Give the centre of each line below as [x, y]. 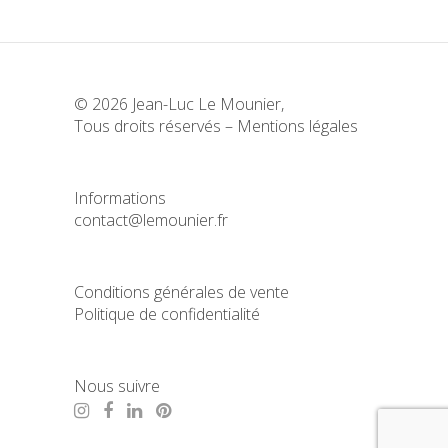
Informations [120, 197]
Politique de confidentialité [167, 313]
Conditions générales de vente [181, 291]
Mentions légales [297, 125]
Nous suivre [117, 385]
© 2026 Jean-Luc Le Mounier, [179, 103]
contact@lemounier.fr [151, 219]
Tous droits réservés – [155, 125]
